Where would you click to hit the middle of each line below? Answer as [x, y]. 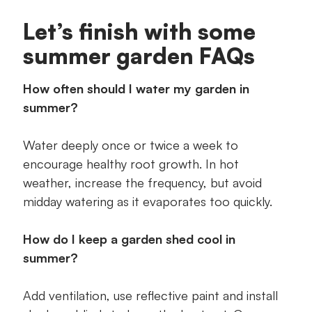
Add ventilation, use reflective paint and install [150, 296]
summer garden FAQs [139, 56]
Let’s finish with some [139, 32]
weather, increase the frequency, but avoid [142, 183]
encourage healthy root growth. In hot [131, 164]
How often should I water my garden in [136, 89]
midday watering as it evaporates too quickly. [147, 202]
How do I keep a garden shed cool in [129, 239]
